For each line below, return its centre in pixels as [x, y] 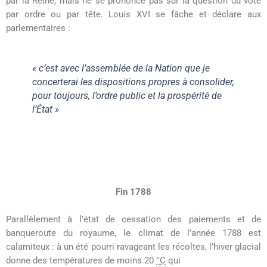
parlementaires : [38, 28]
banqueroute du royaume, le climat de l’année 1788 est [133, 233]
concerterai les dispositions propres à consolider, [133, 82]
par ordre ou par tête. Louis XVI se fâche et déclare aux [133, 14]
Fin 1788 [133, 192]
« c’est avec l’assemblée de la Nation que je [121, 68]
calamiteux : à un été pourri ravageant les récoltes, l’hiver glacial [133, 247]
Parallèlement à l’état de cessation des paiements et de [133, 220]
